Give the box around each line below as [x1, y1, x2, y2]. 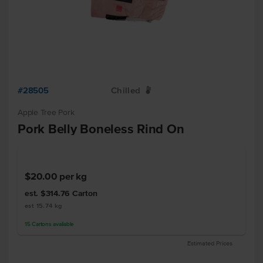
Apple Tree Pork [18, 108, 75, 117]
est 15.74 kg [25, 202, 62, 209]
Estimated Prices [187, 240, 232, 247]
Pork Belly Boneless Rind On [18, 122, 184, 136]
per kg [59, 170, 87, 181]
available [51, 221, 74, 227]
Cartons [32, 221, 52, 227]
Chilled [110, 85, 141, 95]
